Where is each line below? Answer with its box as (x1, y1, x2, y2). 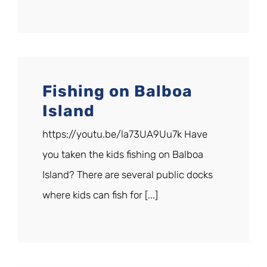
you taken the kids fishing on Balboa (42, 148, 203, 161)
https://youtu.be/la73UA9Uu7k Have (42, 128, 207, 141)
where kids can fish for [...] (42, 189, 158, 201)
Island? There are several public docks (42, 169, 213, 181)
